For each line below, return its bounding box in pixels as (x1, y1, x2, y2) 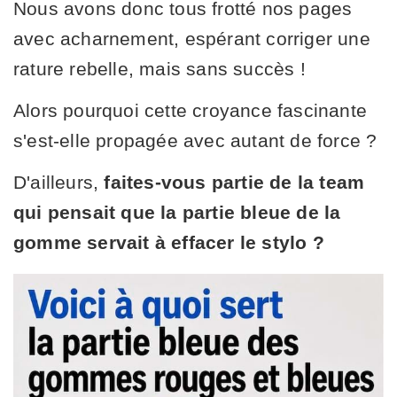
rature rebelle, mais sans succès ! (13, 58, 306, 79)
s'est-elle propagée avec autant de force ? (13, 129, 378, 151)
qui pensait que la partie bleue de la (13, 201, 341, 222)
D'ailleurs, (13, 171, 105, 192)
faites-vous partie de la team (104, 171, 365, 192)
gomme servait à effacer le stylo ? (13, 231, 324, 253)
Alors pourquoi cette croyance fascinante (13, 99, 368, 121)
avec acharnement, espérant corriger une (13, 27, 370, 49)
